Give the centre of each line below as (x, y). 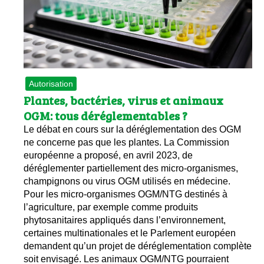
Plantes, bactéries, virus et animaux (123, 100)
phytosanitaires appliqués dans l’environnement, (125, 220)
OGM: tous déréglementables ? (105, 116)
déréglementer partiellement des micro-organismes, (131, 169)
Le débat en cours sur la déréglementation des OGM (132, 130)
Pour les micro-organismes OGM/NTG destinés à (126, 194)
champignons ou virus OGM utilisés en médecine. (127, 181)
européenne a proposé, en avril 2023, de (108, 156)
